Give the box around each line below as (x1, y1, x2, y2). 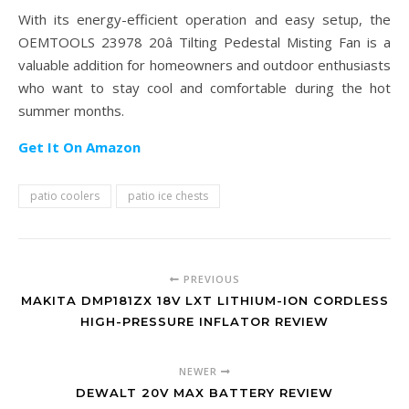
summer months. (18, 101, 124, 121)
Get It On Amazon (18, 138, 141, 157)
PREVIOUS (179, 272, 240, 287)
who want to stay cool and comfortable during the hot (18, 79, 391, 98)
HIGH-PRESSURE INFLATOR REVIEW (80, 314, 329, 330)
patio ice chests (128, 188, 208, 204)
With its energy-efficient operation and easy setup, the (18, 10, 391, 29)
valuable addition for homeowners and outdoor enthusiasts (18, 56, 391, 75)
